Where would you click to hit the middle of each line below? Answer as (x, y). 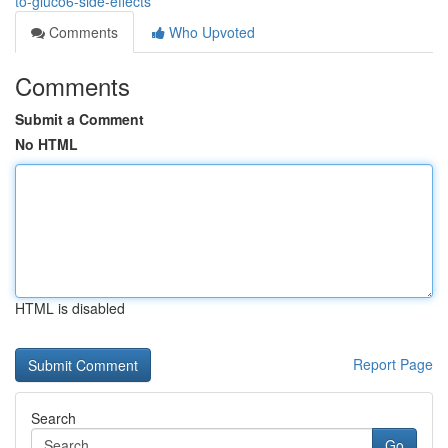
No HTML (46, 144)
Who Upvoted (210, 32)
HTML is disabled (70, 308)
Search (53, 418)
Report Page (393, 364)
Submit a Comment (79, 119)
